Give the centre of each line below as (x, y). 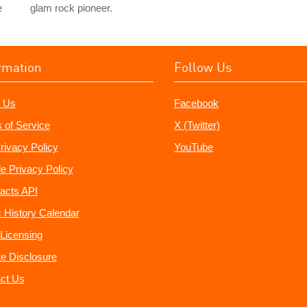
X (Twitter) (197, 125)
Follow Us (203, 67)
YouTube (194, 147)
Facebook (196, 103)
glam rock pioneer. (71, 8)
